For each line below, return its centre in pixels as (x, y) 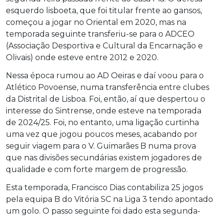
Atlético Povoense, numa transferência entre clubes (108, 87)
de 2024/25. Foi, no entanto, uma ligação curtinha (102, 122)
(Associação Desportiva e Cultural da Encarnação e (104, 45)
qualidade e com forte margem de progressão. (97, 169)
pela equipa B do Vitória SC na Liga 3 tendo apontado (109, 199)
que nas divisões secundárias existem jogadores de (104, 157)
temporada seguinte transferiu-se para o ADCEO (100, 34)
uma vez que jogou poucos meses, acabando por (102, 134)
